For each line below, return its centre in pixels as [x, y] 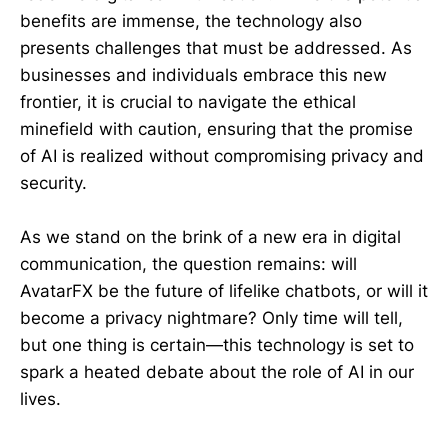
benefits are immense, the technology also [191, 21]
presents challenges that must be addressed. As [216, 48]
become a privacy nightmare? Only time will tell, [211, 318]
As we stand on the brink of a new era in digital [210, 237]
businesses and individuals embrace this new [203, 75]
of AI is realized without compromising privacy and [222, 156]
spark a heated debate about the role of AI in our [217, 372]
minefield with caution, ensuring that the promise [216, 129]
